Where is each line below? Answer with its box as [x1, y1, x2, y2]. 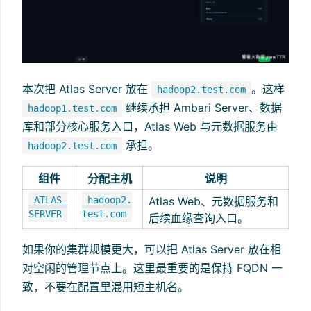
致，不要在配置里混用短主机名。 [22, 279, 189, 294]
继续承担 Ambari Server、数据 [122, 100, 282, 115]
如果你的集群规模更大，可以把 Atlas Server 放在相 [22, 242, 281, 256]
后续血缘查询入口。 [149, 210, 249, 225]
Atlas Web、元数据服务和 [149, 194, 278, 208]
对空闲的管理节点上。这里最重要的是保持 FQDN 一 [22, 260, 283, 275]
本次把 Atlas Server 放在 [22, 81, 151, 96]
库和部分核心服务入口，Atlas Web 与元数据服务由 [22, 119, 278, 133]
